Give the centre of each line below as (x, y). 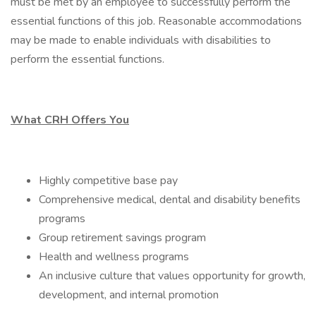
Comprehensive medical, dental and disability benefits (170, 200)
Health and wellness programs (114, 257)
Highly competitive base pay (108, 181)
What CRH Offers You (70, 120)
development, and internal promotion (129, 295)
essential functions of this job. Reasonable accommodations (156, 21)
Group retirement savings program (122, 238)
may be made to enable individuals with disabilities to (141, 40)
